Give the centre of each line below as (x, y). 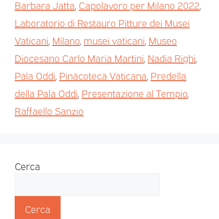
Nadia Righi (172, 58)
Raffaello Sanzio (49, 111)
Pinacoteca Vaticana (103, 76)
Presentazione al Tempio (134, 93)
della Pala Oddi (46, 93)
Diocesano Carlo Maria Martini (79, 58)
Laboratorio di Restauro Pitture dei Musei (102, 23)
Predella (168, 76)
